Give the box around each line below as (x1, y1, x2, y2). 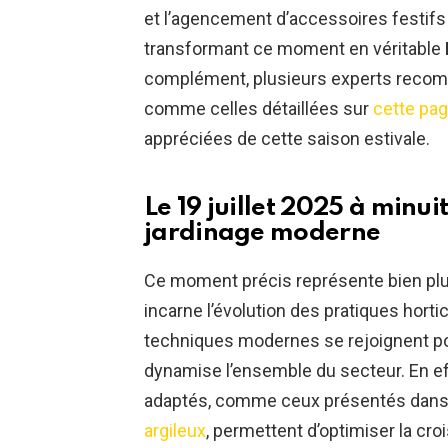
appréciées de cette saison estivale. (144, 128, 430, 150)
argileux (144, 420, 206, 442)
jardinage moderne (144, 220, 381, 247)
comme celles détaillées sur (144, 98, 373, 120)
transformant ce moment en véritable (144, 38, 445, 60)
